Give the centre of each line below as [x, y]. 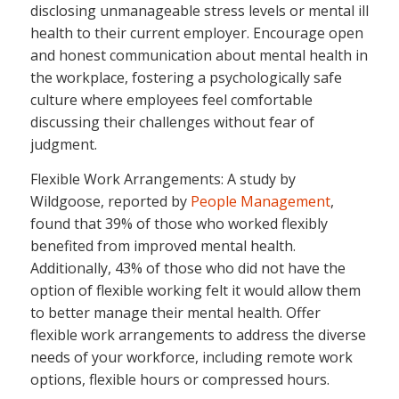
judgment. [63, 145]
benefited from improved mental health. [163, 245]
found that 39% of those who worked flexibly [179, 223]
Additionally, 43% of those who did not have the [187, 268]
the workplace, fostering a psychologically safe [186, 78]
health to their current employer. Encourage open [196, 33]
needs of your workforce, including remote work [191, 357]
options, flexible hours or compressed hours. [179, 379]
